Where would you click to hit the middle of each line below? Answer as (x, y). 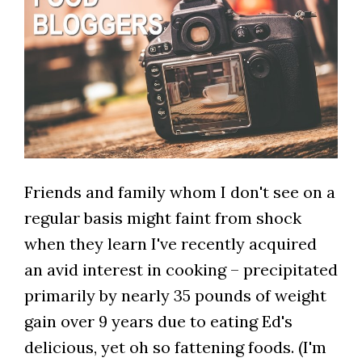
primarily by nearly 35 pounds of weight (175, 296)
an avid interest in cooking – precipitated (181, 270)
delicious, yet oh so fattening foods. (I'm (175, 347)
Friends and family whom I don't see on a (179, 192)
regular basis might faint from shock (162, 218)
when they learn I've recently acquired (170, 244)
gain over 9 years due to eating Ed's (158, 322)
